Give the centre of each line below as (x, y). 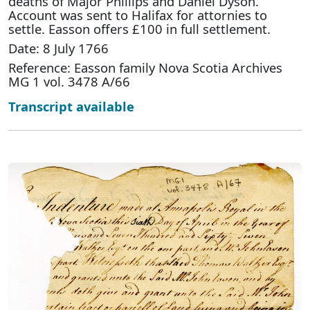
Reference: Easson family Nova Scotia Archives (145, 67)
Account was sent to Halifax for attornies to (138, 15)
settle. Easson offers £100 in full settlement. (139, 28)
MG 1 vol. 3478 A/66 (69, 81)
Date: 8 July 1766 (58, 48)
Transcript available (71, 106)
